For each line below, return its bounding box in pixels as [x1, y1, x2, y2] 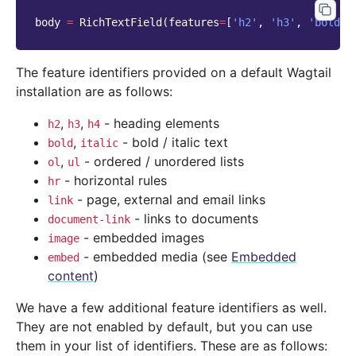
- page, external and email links [73, 192, 265, 208]
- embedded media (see [79, 249, 231, 265]
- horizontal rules [60, 172, 167, 189]
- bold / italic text [118, 134, 228, 151]
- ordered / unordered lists [80, 153, 244, 170]
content [48, 268, 94, 284]
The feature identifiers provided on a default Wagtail [16, 64, 331, 81]
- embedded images [79, 230, 204, 246]
